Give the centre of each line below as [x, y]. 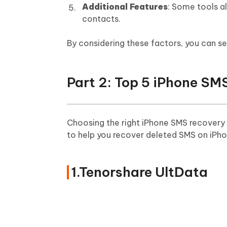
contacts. [101, 19]
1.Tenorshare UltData [139, 172]
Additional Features [125, 7]
